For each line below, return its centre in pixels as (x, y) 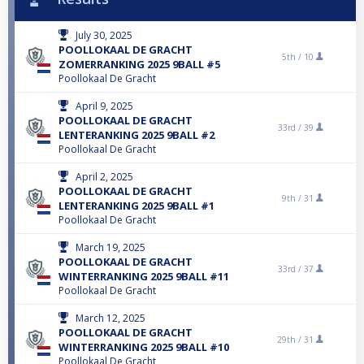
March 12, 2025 (110, 318)
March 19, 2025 (110, 248)
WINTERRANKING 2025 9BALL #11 (144, 277)
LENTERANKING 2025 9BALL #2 (136, 135)
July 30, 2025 (104, 36)
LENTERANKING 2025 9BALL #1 (136, 206)
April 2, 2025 (104, 177)
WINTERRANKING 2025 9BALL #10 (144, 347)
